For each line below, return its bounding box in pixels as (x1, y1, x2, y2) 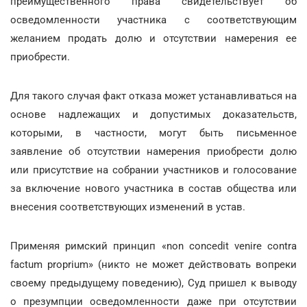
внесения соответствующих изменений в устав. (10, 201, 245, 213)
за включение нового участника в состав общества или (10, 182, 297, 195)
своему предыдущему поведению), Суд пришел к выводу (10, 277, 297, 289)
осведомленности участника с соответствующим (10, 14, 297, 26)
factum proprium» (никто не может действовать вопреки (10, 258, 297, 271)
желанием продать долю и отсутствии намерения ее (10, 32, 297, 45)
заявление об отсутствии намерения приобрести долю (10, 145, 297, 158)
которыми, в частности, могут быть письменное (10, 127, 297, 139)
